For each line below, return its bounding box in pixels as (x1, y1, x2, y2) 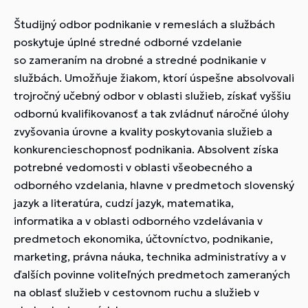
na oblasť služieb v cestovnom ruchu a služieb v (14, 285, 259, 299)
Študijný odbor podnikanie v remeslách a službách (14, 16, 275, 31)
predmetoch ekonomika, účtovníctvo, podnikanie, (14, 231, 273, 245)
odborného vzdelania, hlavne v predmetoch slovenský (14, 177, 294, 192)
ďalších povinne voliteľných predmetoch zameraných (14, 267, 290, 281)
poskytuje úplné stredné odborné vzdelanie (14, 34, 242, 49)
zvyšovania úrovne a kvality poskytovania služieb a (14, 124, 272, 138)
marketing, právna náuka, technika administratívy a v (14, 249, 286, 263)
